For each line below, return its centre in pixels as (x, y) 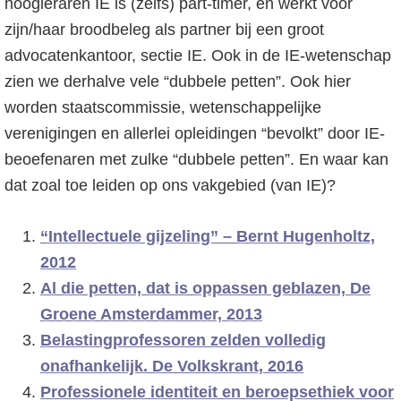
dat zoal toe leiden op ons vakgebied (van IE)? (170, 185)
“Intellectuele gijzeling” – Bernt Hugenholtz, (208, 236)
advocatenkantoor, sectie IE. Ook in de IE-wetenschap (198, 55)
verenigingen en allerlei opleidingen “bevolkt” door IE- (195, 133)
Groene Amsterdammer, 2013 (151, 314)
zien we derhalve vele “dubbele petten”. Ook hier (178, 81)
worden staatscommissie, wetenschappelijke (163, 107)
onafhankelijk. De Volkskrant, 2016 (172, 366)
